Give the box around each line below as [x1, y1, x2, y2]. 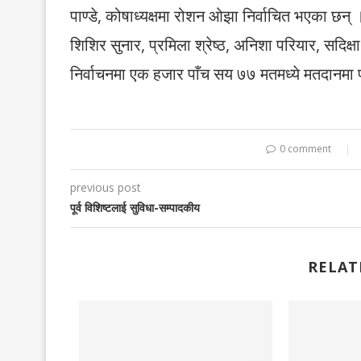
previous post [70, 180, 141, 195]
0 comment [280, 142, 331, 156]
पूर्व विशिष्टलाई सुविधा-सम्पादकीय [70, 200, 200, 215]
